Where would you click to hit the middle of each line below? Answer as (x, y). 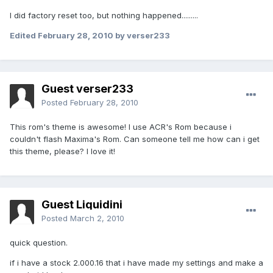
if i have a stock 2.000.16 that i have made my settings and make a (136, 263)
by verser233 (142, 36)
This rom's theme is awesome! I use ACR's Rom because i (121, 127)
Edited (24, 36)
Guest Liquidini (82, 205)
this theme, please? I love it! (62, 151)
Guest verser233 (87, 89)
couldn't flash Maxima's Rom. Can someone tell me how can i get (135, 139)
